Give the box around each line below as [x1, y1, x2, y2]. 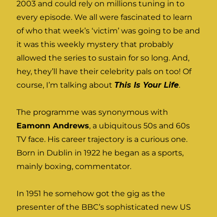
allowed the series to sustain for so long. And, [16, 53, 190, 62]
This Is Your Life [114, 80, 179, 90]
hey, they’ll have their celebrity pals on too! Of [16, 66, 192, 76]
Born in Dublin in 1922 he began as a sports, [16, 148, 184, 157]
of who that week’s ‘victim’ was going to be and [16, 26, 201, 35]
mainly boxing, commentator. [16, 161, 132, 171]
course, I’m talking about [16, 80, 115, 90]
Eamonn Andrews [16, 121, 90, 130]
